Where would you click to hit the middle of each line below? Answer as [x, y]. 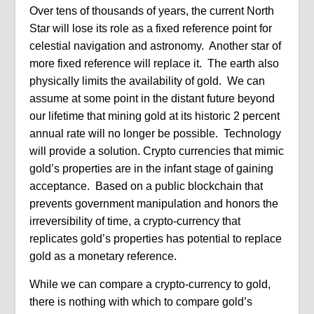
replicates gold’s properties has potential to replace [156, 239]
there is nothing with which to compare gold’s [141, 302]
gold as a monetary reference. [105, 256]
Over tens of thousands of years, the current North [152, 11]
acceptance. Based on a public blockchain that [146, 186]
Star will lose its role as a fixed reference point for [151, 28]
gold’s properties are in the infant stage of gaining [152, 169]
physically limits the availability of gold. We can [148, 81]
